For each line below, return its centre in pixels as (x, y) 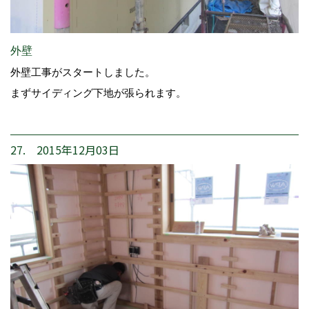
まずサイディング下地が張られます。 (98, 93)
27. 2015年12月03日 (65, 150)
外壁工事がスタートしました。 (83, 72)
